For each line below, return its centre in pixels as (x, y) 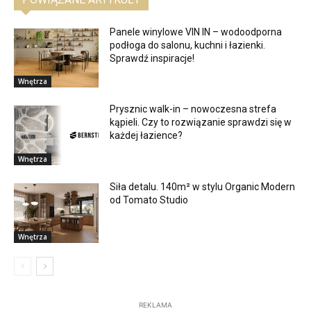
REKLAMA (155, 304)
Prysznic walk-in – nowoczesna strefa (193, 109)
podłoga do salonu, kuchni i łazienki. (188, 45)
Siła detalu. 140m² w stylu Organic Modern (203, 187)
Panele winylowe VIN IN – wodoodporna (196, 32)
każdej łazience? (146, 136)
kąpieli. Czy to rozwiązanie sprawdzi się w (201, 123)
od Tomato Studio (149, 200)
